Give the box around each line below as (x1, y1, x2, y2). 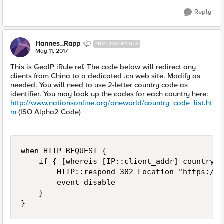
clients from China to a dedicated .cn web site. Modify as (10, 71, 200, 80)
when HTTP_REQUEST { (21, 146, 106, 155)
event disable (21, 178, 115, 187)
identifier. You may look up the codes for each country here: (10, 89, 208, 98)
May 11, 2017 (35, 47, 68, 55)
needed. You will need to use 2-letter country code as (10, 80, 188, 89)
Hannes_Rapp (35, 39, 80, 48)
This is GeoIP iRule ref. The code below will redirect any (10, 62, 196, 71)
